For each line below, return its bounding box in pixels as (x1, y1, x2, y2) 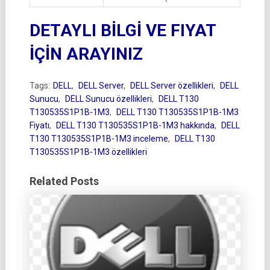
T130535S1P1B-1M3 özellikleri (29, 146, 147, 157)
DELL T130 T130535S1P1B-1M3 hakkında (55, 120, 215, 130)
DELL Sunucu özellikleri (64, 93, 152, 104)
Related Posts (29, 174, 99, 187)
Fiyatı (29, 120, 49, 130)
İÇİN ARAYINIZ (29, 43, 143, 64)
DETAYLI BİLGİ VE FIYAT (29, 20, 216, 40)
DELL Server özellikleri (130, 80, 213, 90)
